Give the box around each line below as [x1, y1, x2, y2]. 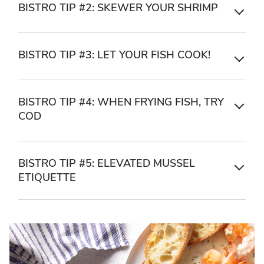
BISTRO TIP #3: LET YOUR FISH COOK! [18, 47, 210, 62]
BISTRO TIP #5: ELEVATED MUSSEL [18, 156, 195, 170]
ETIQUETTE [18, 170, 76, 184]
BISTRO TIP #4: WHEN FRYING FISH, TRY [18, 94, 224, 109]
